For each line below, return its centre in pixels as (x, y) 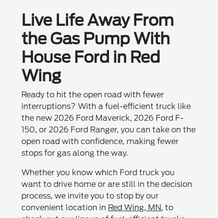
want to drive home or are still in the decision (107, 184)
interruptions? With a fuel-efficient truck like (106, 107)
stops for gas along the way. (75, 153)
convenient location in (65, 208)
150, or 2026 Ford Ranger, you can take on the (109, 130)
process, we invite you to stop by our (90, 196)
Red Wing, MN (135, 208)
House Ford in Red (91, 57)
